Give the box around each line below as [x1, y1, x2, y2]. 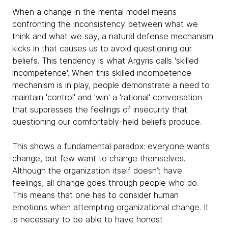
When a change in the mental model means [12, 7, 177, 17]
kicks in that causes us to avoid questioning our [12, 43, 192, 54]
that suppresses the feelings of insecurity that [12, 104, 187, 115]
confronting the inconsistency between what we [12, 19, 198, 30]
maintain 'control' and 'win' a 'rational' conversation [12, 92, 202, 103]
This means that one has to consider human [12, 190, 179, 201]
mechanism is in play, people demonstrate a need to [12, 80, 210, 91]
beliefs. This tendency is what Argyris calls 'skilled [12, 55, 198, 66]
